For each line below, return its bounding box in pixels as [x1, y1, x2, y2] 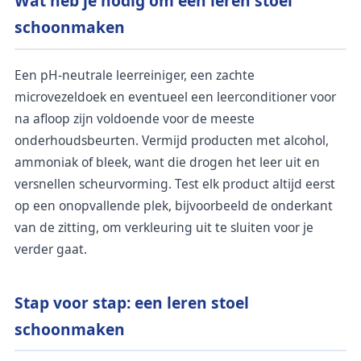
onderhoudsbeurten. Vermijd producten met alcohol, [15, 131, 329, 149]
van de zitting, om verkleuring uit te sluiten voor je [15, 218, 313, 236]
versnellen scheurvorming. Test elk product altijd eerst [15, 174, 335, 193]
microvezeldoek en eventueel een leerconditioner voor [15, 87, 336, 106]
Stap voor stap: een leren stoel [15, 291, 249, 313]
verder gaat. [15, 239, 87, 258]
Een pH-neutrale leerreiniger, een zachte [15, 65, 255, 84]
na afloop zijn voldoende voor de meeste [15, 109, 255, 127]
